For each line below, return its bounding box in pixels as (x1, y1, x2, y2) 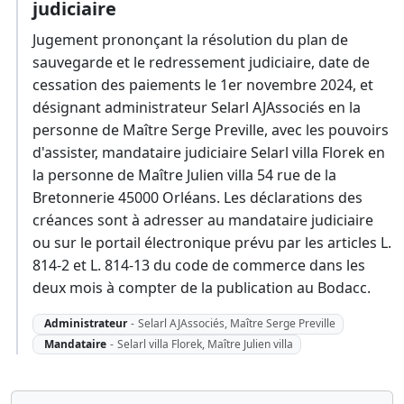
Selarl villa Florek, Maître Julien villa (116, 335, 293, 352)
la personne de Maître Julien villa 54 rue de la (32, 165, 336, 186)
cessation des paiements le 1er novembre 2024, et (32, 75, 373, 96)
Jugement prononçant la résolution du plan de (32, 30, 348, 50)
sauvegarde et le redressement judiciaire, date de (32, 52, 370, 73)
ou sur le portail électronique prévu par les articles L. (32, 233, 391, 253)
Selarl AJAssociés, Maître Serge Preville (137, 316, 335, 332)
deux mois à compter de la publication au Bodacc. (32, 278, 371, 298)
